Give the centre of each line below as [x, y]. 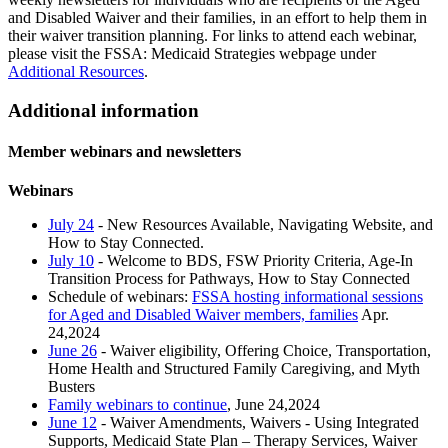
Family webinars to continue [137, 405]
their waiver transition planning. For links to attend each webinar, [212, 36]
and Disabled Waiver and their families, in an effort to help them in [217, 18]
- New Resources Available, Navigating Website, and [263, 225]
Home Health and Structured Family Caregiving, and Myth [234, 369]
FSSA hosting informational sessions [307, 297]
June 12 [72, 423]
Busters [71, 387]
